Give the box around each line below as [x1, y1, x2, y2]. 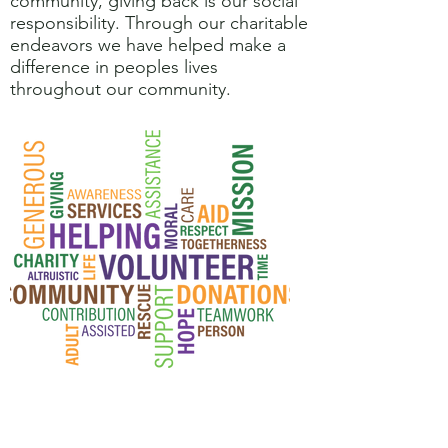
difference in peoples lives [10, 56, 218, 78]
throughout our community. [10, 78, 231, 100]
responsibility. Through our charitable [10, 12, 308, 34]
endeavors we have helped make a [10, 34, 286, 56]
